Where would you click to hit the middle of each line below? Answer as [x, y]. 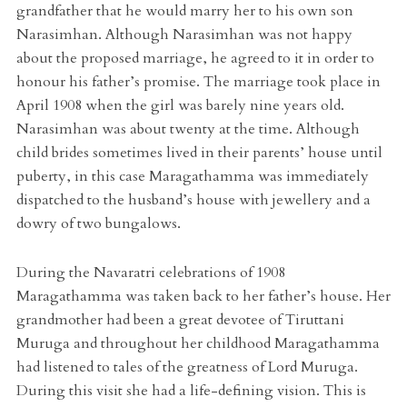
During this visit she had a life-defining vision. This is [191, 390]
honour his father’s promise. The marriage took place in [198, 81]
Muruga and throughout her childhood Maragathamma [198, 343]
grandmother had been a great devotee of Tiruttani [180, 319]
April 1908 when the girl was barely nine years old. [180, 105]
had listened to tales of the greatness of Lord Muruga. [187, 367]
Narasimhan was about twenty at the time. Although [188, 129]
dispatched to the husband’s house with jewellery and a [193, 199]
